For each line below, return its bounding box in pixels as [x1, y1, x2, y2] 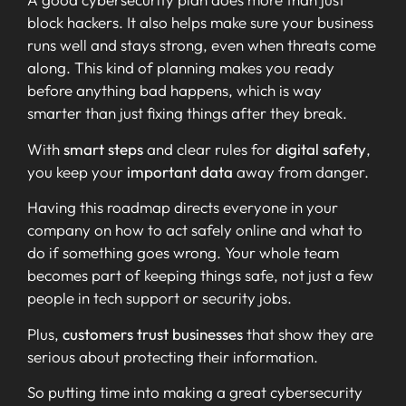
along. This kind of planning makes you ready [27, 58, 334, 78]
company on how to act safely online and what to [27, 220, 362, 240]
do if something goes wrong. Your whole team [27, 243, 339, 263]
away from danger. [233, 161, 369, 181]
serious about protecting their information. [27, 346, 318, 366]
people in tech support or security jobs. [27, 288, 292, 308]
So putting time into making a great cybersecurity [27, 382, 362, 401]
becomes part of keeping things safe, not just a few [27, 266, 373, 285]
